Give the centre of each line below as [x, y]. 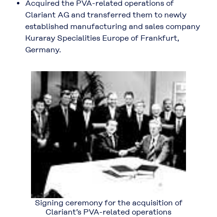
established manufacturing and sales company [113, 27]
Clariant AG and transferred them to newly [106, 15]
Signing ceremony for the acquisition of [108, 203]
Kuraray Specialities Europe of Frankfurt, [102, 38]
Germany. [43, 50]
